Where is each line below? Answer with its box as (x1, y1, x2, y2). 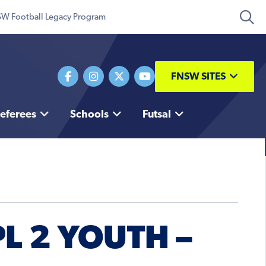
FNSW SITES (171, 71, 226, 82)
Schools (69, 109, 109, 121)
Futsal (142, 109, 171, 121)
